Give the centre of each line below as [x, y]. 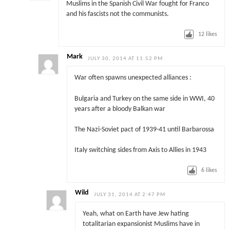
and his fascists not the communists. [117, 14]
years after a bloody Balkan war [120, 109]
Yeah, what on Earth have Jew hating [136, 214]
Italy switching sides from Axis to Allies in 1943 [140, 150]
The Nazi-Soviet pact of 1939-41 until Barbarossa [144, 129]
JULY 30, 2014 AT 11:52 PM [126, 59]
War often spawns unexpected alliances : [133, 78]
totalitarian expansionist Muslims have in [141, 224]
